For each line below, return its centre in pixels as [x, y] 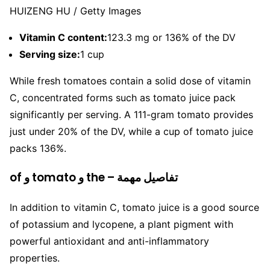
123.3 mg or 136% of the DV [171, 38]
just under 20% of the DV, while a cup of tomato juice [131, 132]
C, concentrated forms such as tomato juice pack [123, 98]
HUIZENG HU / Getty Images [75, 11]
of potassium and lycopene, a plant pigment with [121, 224]
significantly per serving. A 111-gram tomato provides [131, 115]
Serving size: [50, 55]
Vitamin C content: [63, 38]
